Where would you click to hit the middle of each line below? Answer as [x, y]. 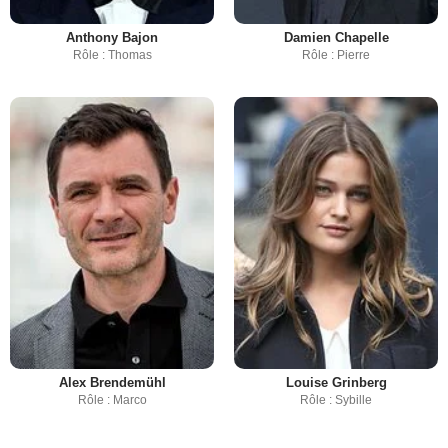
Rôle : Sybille [336, 399]
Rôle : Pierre [336, 54]
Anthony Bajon [112, 37]
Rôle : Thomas [112, 54]
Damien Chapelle [336, 37]
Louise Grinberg [336, 382]
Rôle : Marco [112, 399]
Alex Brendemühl [112, 382]
